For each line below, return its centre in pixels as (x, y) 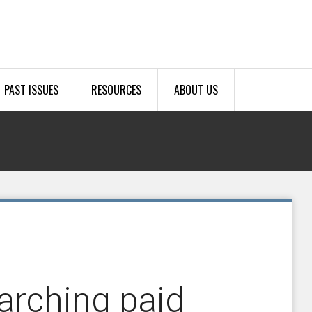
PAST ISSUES (31, 90)
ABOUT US (196, 90)
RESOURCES (116, 90)
